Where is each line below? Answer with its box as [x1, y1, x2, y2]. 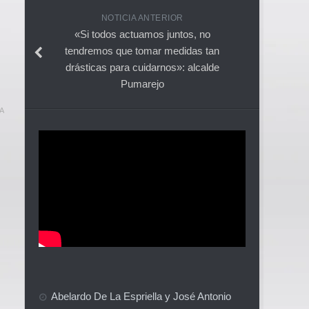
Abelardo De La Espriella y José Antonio [51, 290, 231, 302]
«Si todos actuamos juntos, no [74, 28, 210, 40]
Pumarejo [120, 77, 164, 90]
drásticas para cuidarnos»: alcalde [65, 61, 219, 73]
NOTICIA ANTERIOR [101, 12, 183, 23]
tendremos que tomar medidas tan [65, 44, 219, 57]
